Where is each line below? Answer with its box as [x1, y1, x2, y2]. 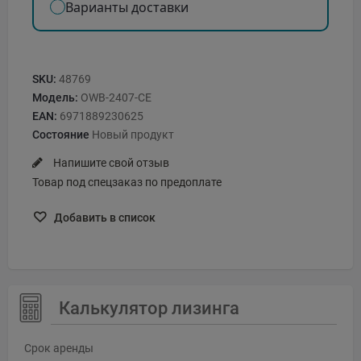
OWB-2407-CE [81, 90, 151, 104]
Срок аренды [24, 342, 93, 355]
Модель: [32, 90, 78, 104]
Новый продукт [92, 127, 174, 141]
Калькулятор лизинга [59, 298, 240, 319]
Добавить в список [52, 211, 156, 225]
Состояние [32, 127, 89, 141]
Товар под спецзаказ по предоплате [32, 175, 222, 189]
